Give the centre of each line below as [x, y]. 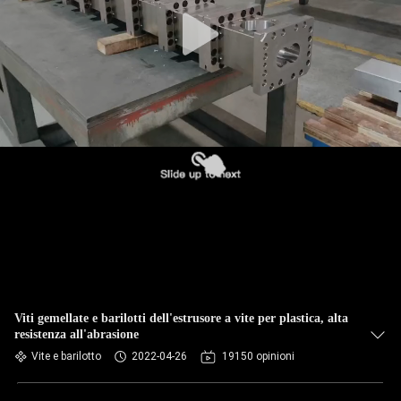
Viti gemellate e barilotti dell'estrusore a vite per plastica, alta [181, 318]
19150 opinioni [258, 356]
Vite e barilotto [66, 356]
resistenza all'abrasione [77, 334]
